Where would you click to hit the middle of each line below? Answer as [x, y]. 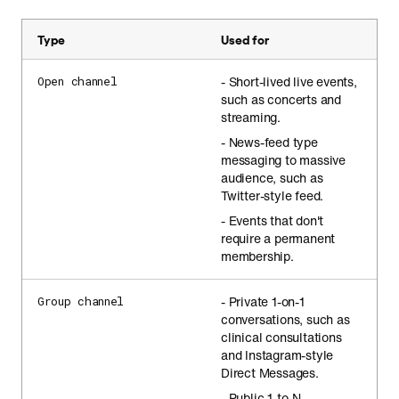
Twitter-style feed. [273, 195]
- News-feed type [269, 142]
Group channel [81, 301]
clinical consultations [281, 337]
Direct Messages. [270, 373]
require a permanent [278, 238]
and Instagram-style [277, 355]
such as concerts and [281, 99]
